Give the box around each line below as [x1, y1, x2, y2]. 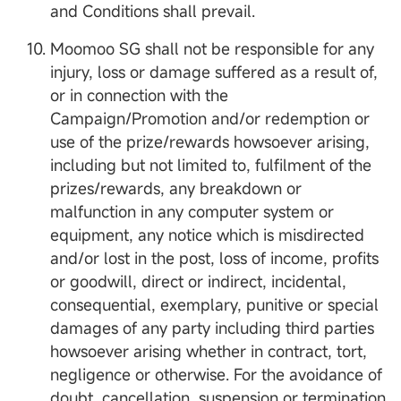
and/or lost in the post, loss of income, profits [50, 247, 379, 269]
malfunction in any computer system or [50, 200, 334, 223]
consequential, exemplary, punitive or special [50, 294, 379, 316]
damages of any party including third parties [50, 317, 374, 339]
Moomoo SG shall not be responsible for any [50, 38, 374, 60]
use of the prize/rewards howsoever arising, [50, 131, 370, 153]
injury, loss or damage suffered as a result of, [50, 61, 378, 83]
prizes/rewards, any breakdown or [50, 177, 302, 200]
